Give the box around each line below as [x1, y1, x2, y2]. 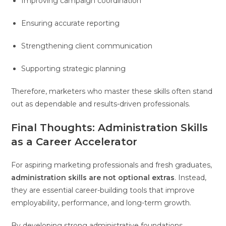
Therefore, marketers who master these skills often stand [11, 86, 213, 96]
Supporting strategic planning [21, 64, 126, 73]
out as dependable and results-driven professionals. [11, 99, 191, 108]
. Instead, [175, 173, 207, 182]
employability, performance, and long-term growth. [11, 198, 192, 207]
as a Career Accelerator [11, 135, 138, 148]
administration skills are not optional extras [11, 173, 175, 182]
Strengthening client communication [21, 41, 153, 50]
